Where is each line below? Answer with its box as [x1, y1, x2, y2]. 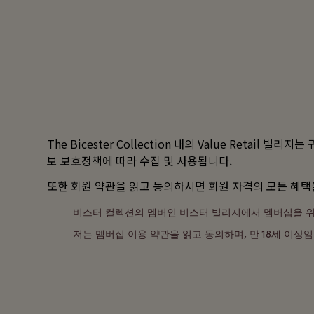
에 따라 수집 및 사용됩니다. [102, 152, 233, 170]
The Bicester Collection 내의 [47, 135, 198, 153]
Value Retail [198, 135, 261, 153]
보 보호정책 [47, 152, 103, 170]
